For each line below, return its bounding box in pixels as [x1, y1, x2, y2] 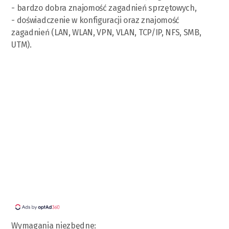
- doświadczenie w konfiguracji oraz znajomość [11, 15, 180, 25]
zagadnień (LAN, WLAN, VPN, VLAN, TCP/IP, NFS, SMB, [11, 27, 201, 37]
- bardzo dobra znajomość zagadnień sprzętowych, [11, 3, 197, 13]
